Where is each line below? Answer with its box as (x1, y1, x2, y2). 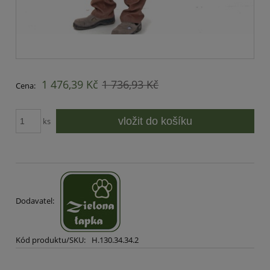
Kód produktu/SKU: (16, 234, 86, 246)
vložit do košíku (118, 115, 193, 127)
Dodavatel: (16, 195, 56, 207)
